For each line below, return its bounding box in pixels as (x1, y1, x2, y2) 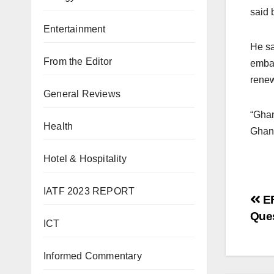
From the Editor (43, 56, 112, 67)
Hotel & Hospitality (43, 154, 127, 164)
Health (43, 121, 73, 131)
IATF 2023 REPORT (43, 186, 135, 196)
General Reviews (43, 89, 120, 99)
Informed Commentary (43, 251, 142, 261)
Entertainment (43, 24, 106, 34)
